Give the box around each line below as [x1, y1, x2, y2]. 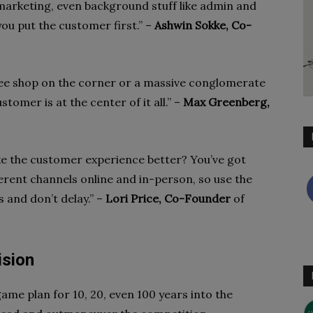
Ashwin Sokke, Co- [154, 18, 252, 32]
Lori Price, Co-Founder [105, 191, 231, 205]
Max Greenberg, [183, 95, 270, 109]
